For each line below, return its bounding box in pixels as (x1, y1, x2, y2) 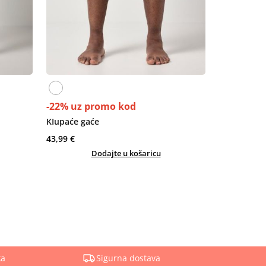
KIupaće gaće (46, 115, 100, 127)
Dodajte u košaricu (91, 147, 161, 159)
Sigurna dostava (96, 252, 160, 264)
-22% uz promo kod (46, 99, 137, 113)
